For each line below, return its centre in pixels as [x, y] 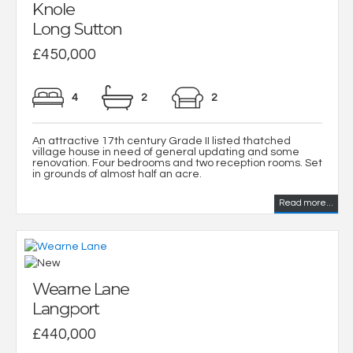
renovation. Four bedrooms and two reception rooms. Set [177, 163]
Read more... [306, 203]
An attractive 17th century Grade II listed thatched [162, 141]
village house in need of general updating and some [166, 152]
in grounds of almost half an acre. [117, 174]
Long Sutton [77, 28]
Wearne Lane [81, 288]
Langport [65, 308]
